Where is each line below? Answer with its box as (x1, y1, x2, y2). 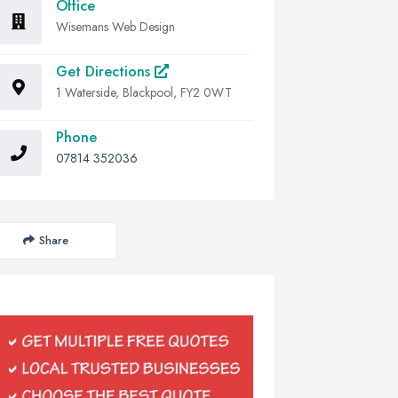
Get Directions (56, 60, 155, 82)
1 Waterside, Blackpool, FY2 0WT (56, 83, 232, 101)
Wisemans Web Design (56, 17, 175, 36)
